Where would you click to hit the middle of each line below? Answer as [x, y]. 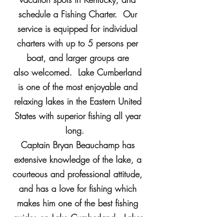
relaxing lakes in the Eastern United [77, 101]
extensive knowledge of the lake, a [77, 159]
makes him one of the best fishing [77, 203]
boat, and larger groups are [77, 58]
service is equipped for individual [77, 29]
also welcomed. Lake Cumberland [77, 72]
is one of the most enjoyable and [77, 87]
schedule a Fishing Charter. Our [77, 14]
